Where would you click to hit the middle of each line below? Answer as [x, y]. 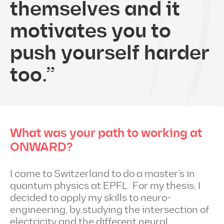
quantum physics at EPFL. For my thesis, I [105, 186]
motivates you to [90, 31]
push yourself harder [110, 53]
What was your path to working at [106, 133]
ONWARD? [41, 147]
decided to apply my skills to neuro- [90, 198]
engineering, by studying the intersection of [109, 210]
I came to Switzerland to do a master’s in [102, 174]
